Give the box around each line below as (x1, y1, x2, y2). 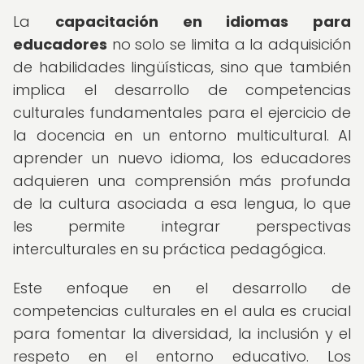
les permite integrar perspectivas (13, 216, 351, 236)
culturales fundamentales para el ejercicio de (13, 102, 351, 123)
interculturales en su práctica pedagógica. (13, 239, 326, 259)
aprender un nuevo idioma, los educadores (13, 148, 351, 168)
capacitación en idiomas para (54, 11, 351, 32)
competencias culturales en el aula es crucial (13, 301, 351, 321)
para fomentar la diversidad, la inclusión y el (13, 323, 351, 344)
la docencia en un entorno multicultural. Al (13, 125, 351, 145)
